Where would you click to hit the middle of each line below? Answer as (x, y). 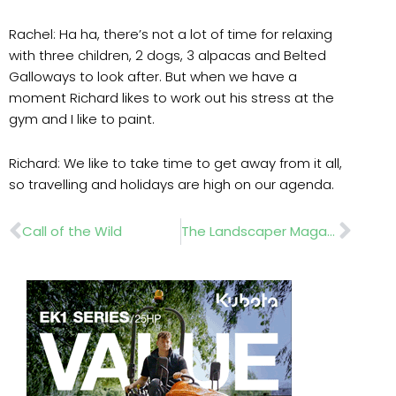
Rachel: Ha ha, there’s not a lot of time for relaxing (171, 34)
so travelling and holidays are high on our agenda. (171, 184)
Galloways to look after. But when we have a (153, 76)
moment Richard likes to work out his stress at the (171, 97)
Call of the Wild (72, 232)
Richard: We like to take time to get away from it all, (175, 163)
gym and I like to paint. (84, 118)
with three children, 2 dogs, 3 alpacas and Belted (168, 55)
